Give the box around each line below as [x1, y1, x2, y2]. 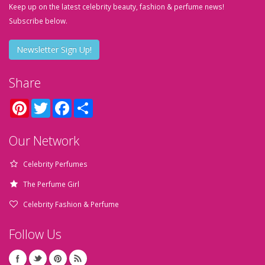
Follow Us [9, 225, 62, 243]
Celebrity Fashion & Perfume [23, 199, 119, 209]
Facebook [72, 99, 105, 108]
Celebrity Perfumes [23, 159, 88, 169]
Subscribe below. [9, 16, 67, 25]
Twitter [50, 99, 73, 108]
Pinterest [29, 99, 59, 108]
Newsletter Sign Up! [17, 44, 92, 55]
